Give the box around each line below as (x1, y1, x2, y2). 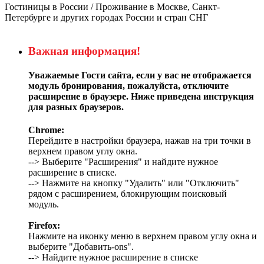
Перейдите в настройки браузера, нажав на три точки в (28, 136, 251, 146)
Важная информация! (28, 44, 140, 57)
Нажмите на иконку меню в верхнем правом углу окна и (28, 231, 257, 242)
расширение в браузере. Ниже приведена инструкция (28, 91, 254, 101)
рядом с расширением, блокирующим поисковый (28, 189, 227, 199)
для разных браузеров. (28, 101, 124, 112)
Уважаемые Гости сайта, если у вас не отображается (28, 70, 252, 80)
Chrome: (28, 125, 64, 136)
